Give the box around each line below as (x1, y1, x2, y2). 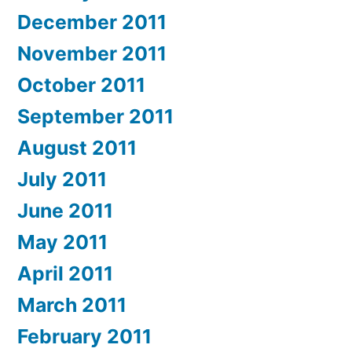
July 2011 (17, 167, 107, 191)
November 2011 (17, 41, 167, 65)
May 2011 (17, 229, 108, 254)
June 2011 (17, 198, 113, 222)
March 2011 (17, 292, 126, 317)
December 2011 (17, 9, 167, 34)
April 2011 (17, 261, 113, 285)
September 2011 (17, 104, 174, 128)
